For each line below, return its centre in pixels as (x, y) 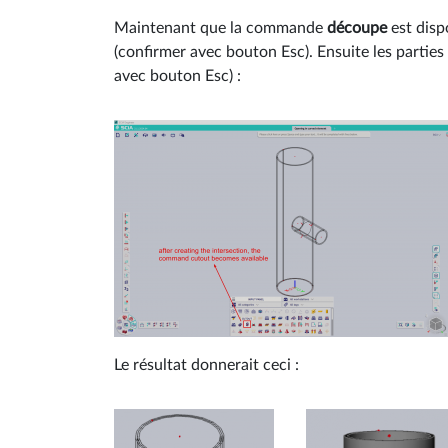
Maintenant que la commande (220, 27)
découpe (357, 27)
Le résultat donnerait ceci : (206, 364)
